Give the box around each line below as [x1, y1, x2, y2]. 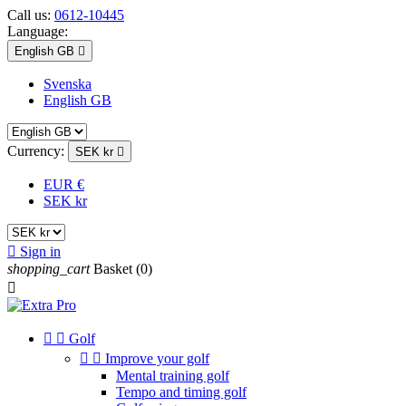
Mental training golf [116, 368, 229, 383]
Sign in [20, 244, 61, 259]
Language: [7, 24, 68, 39]
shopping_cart [7, 261, 90, 276]
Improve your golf [105, 351, 209, 366]
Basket [93, 261, 132, 276]
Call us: [7, 7, 54, 23]
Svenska [43, 76, 92, 92]
